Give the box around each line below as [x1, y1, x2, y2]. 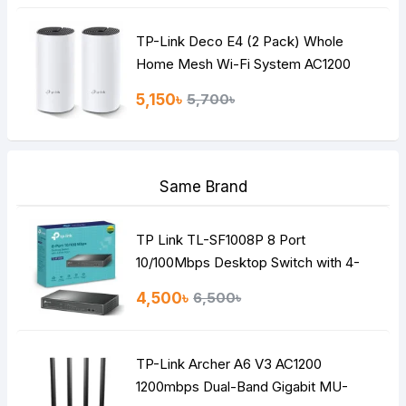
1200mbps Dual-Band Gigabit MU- [136, 377, 349, 395]
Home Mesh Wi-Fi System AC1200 [136, 54, 352, 72]
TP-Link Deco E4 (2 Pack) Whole [136, 32, 344, 50]
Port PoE [136, 275, 192, 294]
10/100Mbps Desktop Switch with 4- [136, 253, 361, 271]
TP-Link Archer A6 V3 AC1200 [136, 354, 323, 372]
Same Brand [159, 177, 247, 196]
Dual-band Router [136, 77, 246, 95]
